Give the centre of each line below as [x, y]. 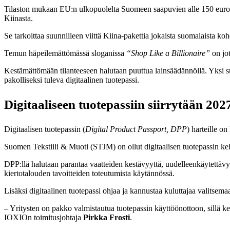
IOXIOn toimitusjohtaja [44, 217]
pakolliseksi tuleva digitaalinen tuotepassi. [72, 80]
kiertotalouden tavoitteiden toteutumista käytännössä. [89, 173]
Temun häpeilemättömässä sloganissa [65, 53]
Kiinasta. [18, 18]
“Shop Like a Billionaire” [168, 53]
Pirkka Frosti [107, 217]
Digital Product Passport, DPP [136, 129]
